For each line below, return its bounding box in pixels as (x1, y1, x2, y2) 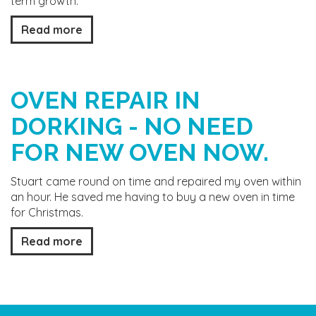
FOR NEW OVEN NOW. (11, 138, 269, 166)
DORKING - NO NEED (11, 112, 253, 140)
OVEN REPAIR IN (11, 86, 200, 114)
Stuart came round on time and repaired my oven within (11, 174, 301, 188)
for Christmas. (11, 205, 83, 219)
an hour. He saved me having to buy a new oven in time (11, 190, 295, 204)
